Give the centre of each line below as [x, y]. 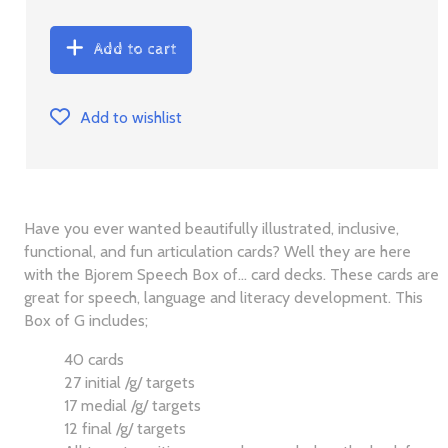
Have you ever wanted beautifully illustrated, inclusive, [212, 229]
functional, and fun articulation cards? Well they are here [218, 252]
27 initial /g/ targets [130, 383]
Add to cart [135, 49]
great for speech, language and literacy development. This [224, 298]
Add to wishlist [131, 117]
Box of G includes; [86, 321]
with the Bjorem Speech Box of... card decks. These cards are [232, 275]
